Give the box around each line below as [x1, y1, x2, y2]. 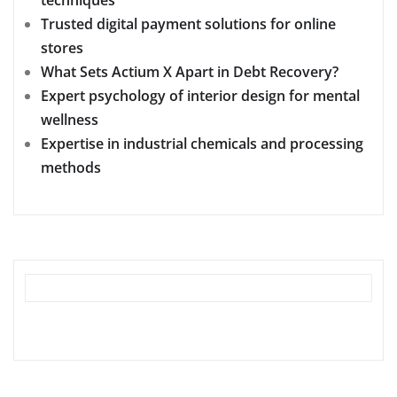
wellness [41, 109, 98, 129]
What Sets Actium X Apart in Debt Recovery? [41, 61, 339, 82]
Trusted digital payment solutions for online [41, 13, 336, 34]
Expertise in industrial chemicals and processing [41, 133, 363, 153]
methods [41, 157, 101, 177]
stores [41, 37, 83, 58]
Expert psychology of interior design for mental [41, 85, 360, 105]
